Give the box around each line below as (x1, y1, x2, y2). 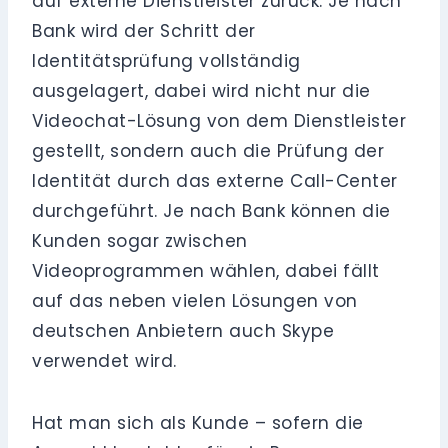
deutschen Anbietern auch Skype (32, 319, 335, 344)
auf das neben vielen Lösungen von (32, 289, 358, 314)
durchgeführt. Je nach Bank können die (32, 199, 391, 224)
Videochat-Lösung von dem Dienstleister (32, 109, 407, 134)
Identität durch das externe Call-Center (32, 169, 398, 194)
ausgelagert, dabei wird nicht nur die (32, 79, 371, 104)
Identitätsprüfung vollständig (32, 49, 301, 74)
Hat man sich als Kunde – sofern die (32, 411, 364, 436)
